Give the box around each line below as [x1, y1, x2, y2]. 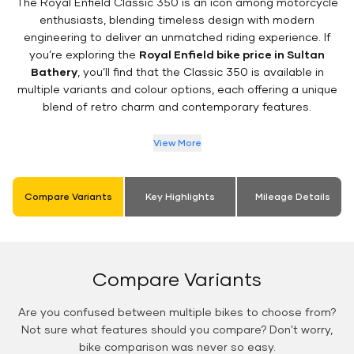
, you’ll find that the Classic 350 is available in [77, 65, 324, 79]
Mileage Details [254, 190, 330, 203]
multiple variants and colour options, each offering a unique [17, 82, 337, 96]
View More [153, 137, 201, 149]
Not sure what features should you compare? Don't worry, [21, 322, 333, 337]
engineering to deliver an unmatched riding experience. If [23, 30, 331, 44]
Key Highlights [145, 190, 215, 203]
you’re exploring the [29, 47, 139, 62]
